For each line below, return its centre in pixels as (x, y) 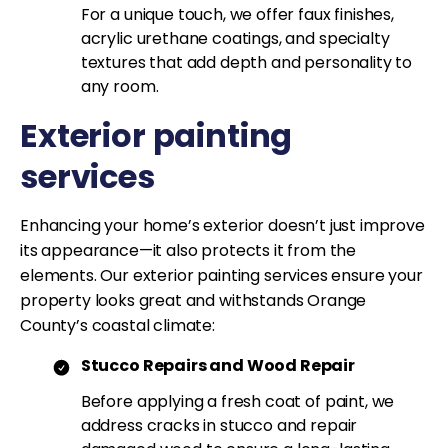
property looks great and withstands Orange (193, 301)
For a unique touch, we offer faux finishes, (237, 15)
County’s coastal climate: (117, 326)
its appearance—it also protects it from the (188, 251)
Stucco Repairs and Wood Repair (217, 366)
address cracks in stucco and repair (219, 426)
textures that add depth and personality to (246, 63)
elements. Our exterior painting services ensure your (221, 276)
